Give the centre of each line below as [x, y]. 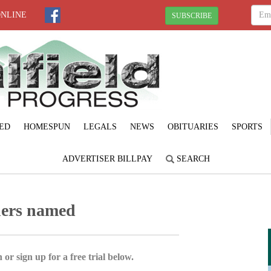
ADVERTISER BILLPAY [107, 158]
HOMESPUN [47, 126]
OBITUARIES [193, 126]
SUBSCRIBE [192, 15]
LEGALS [100, 126]
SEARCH [192, 158]
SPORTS [247, 126]
